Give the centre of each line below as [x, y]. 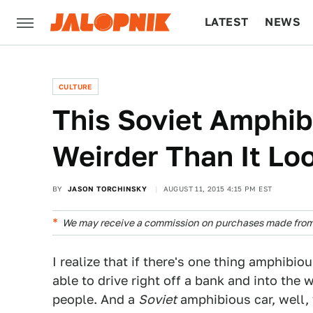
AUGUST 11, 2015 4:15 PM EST [218, 189]
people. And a [95, 299]
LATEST [227, 22]
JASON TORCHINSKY [107, 189]
